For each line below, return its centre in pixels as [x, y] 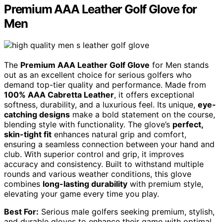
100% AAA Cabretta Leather [59, 95]
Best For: [21, 212]
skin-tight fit [28, 135]
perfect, [188, 125]
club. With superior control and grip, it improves [94, 154]
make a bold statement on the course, [142, 115]
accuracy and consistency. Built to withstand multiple [104, 164]
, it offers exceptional [154, 95]
